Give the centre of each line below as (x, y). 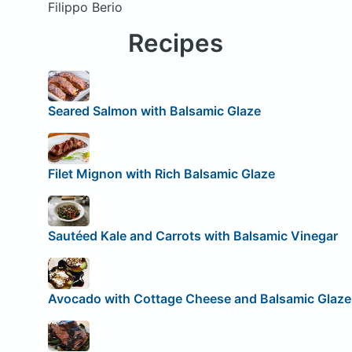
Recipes (176, 43)
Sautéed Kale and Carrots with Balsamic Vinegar (192, 236)
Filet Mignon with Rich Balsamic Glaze (161, 173)
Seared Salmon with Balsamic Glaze (154, 111)
